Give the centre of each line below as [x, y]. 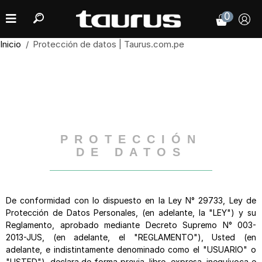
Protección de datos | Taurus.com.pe [108, 44]
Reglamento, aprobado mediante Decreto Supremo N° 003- [131, 225]
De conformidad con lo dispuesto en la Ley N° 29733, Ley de [131, 200]
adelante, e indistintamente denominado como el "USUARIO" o [131, 249]
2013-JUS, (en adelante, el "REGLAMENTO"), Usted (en [131, 237]
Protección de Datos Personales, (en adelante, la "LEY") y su [131, 212]
